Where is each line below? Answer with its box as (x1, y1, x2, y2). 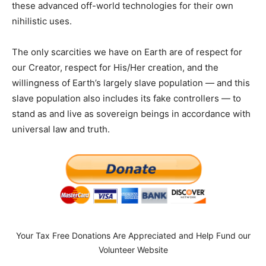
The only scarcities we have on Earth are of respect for (12, 46, 242, 58)
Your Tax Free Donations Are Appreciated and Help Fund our (15, 230, 251, 240)
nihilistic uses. (12, 15, 72, 27)
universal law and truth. (12, 123, 110, 135)
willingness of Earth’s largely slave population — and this (12, 77, 250, 88)
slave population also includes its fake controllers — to (12, 92, 241, 104)
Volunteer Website (98, 244, 168, 255)
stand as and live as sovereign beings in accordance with (12, 107, 251, 119)
